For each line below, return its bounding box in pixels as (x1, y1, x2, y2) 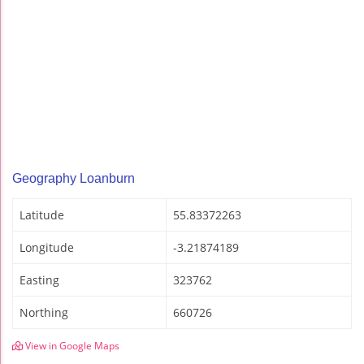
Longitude (19, 240, 74, 256)
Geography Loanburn (12, 171, 135, 186)
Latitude (19, 207, 64, 223)
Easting (19, 272, 59, 288)
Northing (19, 305, 68, 321)
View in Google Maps (23, 340, 119, 353)
